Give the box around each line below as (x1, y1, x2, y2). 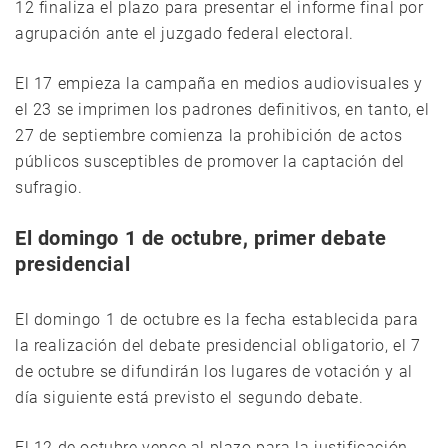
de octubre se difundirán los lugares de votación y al (15, 362, 413, 382)
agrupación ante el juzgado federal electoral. (15, 24, 355, 44)
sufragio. (15, 178, 83, 198)
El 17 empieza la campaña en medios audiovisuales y (15, 74, 424, 94)
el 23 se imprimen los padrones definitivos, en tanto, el (15, 100, 430, 120)
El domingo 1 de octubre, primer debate (15, 226, 387, 251)
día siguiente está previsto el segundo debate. (15, 388, 364, 408)
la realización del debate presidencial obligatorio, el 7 (15, 336, 421, 356)
